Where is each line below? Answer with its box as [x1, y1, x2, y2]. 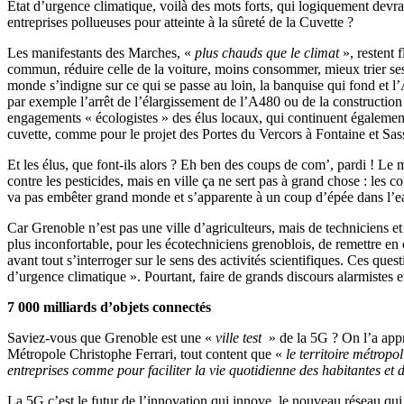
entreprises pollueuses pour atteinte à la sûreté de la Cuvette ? [7, 14, 353, 30]
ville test [216, 329, 265, 345]
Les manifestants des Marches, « [7, 44, 195, 60]
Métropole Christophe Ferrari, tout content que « [7, 345, 286, 362]
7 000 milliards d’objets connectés [7, 298, 211, 315]
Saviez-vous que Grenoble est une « [7, 329, 216, 345]
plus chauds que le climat [195, 44, 339, 60]
